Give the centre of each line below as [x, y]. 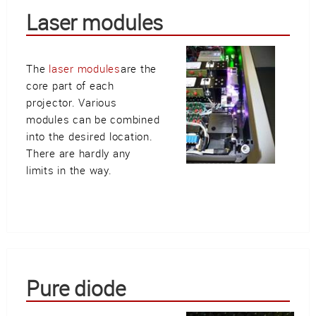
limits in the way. [69, 170]
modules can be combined [93, 119]
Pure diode [76, 288]
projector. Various [72, 102]
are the [139, 68]
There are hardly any [79, 153]
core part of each [70, 85]
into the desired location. [90, 136]
